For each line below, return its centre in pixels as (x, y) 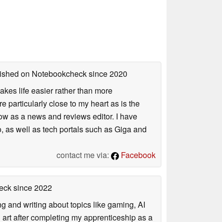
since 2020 (107, 73)
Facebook (137, 155)
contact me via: (84, 155)
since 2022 (32, 187)
